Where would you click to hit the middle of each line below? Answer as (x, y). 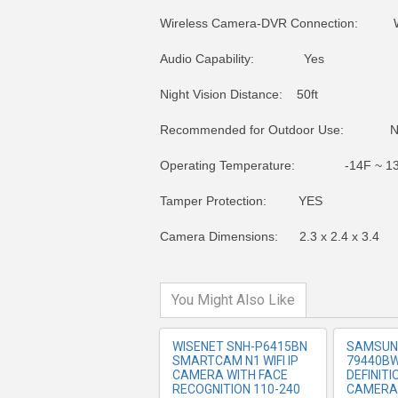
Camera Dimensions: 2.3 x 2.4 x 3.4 (270, 236)
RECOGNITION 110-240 (236, 389)
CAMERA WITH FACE (230, 375)
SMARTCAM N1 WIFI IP (235, 361)
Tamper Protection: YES (241, 201)
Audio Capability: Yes (242, 59)
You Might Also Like (233, 300)
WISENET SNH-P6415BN (240, 346)
